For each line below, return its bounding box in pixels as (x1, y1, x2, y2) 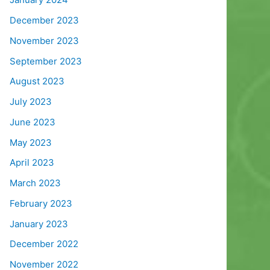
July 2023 (10, 96, 52, 108)
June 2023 (10, 116, 55, 128)
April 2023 (10, 157, 54, 169)
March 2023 (10, 177, 61, 189)
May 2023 (10, 136, 52, 148)
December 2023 (10, 14, 79, 27)
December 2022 (10, 238, 78, 250)
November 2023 (10, 34, 79, 46)
